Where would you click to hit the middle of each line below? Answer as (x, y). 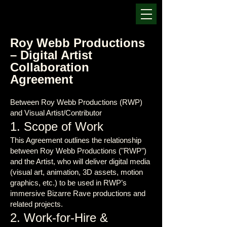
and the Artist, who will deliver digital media (80, 161)
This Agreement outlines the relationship (76, 140)
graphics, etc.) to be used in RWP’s (68, 183)
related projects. (36, 204)
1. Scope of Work (57, 126)
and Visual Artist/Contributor (56, 113)
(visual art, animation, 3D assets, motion (77, 172)
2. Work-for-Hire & (59, 218)
